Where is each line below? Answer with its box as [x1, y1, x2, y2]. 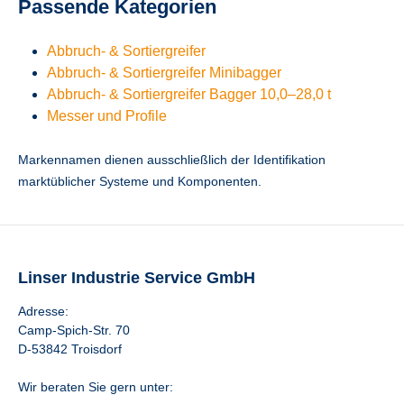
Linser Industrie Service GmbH [18, 269, 255, 287]
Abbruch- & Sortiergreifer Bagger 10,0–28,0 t [47, 87, 331, 102]
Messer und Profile [47, 108, 167, 124]
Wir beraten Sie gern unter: [18, 380, 173, 394]
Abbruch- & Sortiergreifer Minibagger [47, 65, 281, 80]
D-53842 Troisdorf [18, 342, 122, 356]
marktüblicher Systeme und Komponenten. [18, 174, 262, 188]
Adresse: [18, 304, 69, 318]
